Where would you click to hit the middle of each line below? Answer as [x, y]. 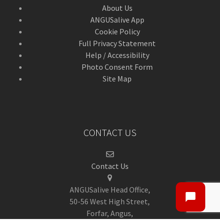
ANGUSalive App [117, 20]
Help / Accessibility [117, 55]
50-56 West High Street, [110, 202]
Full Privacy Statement [117, 43]
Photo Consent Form [117, 67]
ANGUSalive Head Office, [110, 190]
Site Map [117, 79]
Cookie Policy [117, 32]
